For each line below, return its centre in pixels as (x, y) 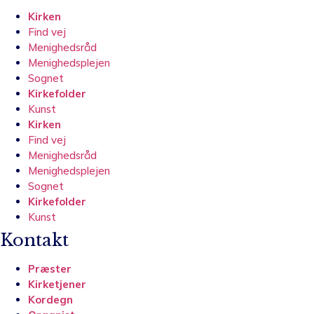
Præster (50, 268)
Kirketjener (57, 284)
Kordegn (50, 299)
